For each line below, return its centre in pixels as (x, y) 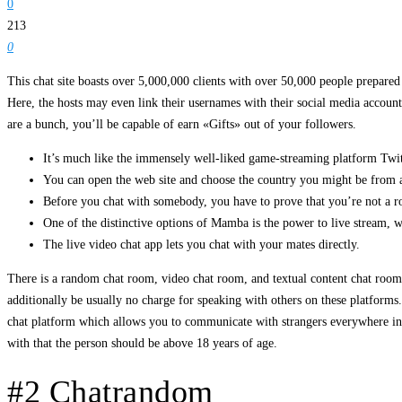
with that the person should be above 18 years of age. (142, 344)
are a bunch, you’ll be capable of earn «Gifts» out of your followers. (182, 125)
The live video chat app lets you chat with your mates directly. (201, 245)
